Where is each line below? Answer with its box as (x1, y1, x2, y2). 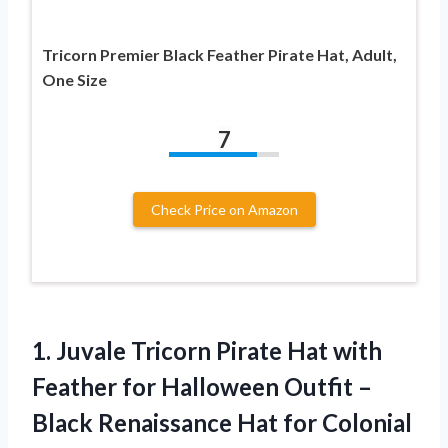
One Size (42, 70, 107, 90)
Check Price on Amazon (150, 201, 298, 219)
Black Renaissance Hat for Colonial (32, 408, 412, 438)
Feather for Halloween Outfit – (32, 372, 372, 402)
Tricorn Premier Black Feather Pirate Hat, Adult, (42, 45, 397, 65)
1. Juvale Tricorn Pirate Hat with (32, 336, 382, 366)
